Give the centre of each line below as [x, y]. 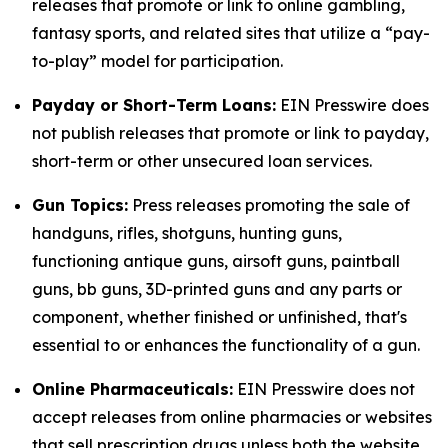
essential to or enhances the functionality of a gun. [226, 345]
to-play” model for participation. [157, 61]
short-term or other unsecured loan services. [202, 161]
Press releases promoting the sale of [269, 205]
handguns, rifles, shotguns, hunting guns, [187, 233]
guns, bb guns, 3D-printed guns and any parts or [217, 289]
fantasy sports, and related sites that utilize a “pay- [231, 33]
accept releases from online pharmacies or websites [232, 417]
